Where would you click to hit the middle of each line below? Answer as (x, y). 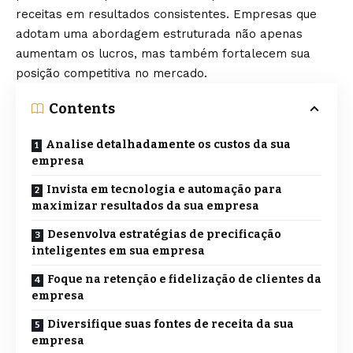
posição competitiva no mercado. (111, 73)
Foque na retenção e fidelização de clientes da (184, 279)
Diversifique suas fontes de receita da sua (171, 324)
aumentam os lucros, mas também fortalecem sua (163, 53)
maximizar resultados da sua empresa (145, 206)
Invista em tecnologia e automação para (164, 189)
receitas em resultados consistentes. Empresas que (166, 14)
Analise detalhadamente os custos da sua (168, 144)
